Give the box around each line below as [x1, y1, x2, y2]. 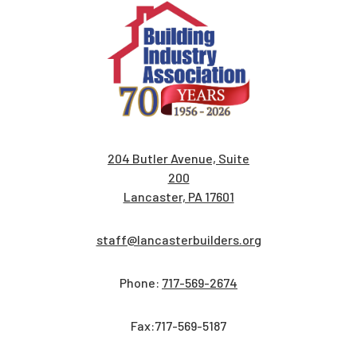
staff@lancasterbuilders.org [96, 231, 261, 247]
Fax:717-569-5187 [131, 317, 226, 333]
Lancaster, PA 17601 [123, 188, 234, 204]
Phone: [120, 274, 162, 290]
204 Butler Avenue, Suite [108, 150, 249, 166]
